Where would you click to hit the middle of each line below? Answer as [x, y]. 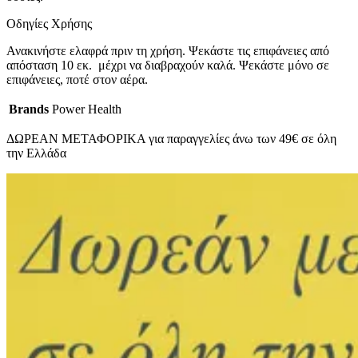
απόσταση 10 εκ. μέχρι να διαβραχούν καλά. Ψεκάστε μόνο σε [168, 66]
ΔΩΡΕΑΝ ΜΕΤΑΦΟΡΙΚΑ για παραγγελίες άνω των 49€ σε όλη [171, 139]
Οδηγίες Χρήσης [49, 24]
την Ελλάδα [36, 153]
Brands [29, 109]
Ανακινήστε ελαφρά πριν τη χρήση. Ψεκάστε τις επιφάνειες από [168, 51]
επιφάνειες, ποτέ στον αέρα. [77, 80]
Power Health [87, 109]
